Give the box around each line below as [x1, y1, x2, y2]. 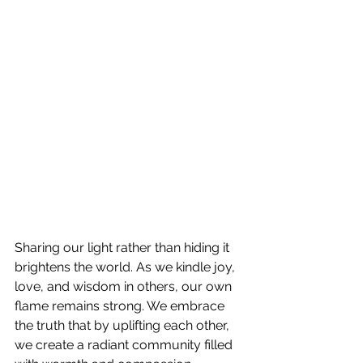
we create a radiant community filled [15, 337, 236, 352]
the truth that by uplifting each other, [15, 318, 233, 333]
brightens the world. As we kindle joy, [15, 259, 238, 275]
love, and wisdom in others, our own [15, 279, 235, 294]
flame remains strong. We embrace [15, 298, 228, 314]
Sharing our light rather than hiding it [15, 240, 233, 255]
